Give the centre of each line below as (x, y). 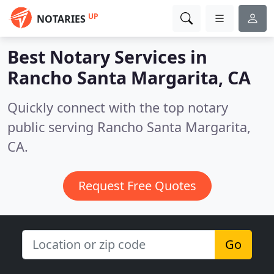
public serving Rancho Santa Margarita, (129, 127)
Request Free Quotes (137, 186)
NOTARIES (61, 19)
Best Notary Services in (107, 57)
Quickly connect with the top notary (118, 107)
